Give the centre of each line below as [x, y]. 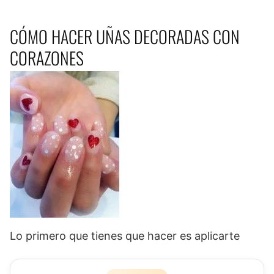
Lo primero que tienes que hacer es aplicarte [125, 236]
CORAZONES [47, 58]
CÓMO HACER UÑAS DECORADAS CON [125, 37]
